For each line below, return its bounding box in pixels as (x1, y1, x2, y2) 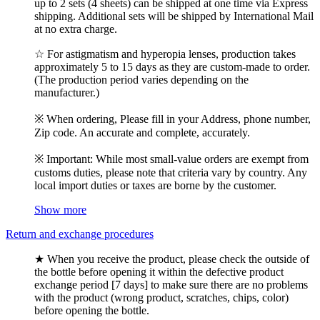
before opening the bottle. (34, 304, 149, 316)
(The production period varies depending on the (34, 73, 249, 86)
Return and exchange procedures (6, 227, 154, 240)
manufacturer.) (34, 86, 99, 99)
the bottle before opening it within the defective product (34, 265, 284, 278)
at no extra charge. (34, 22, 117, 35)
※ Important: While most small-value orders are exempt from (34, 152, 309, 165)
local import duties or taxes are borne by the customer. (34, 179, 276, 191)
